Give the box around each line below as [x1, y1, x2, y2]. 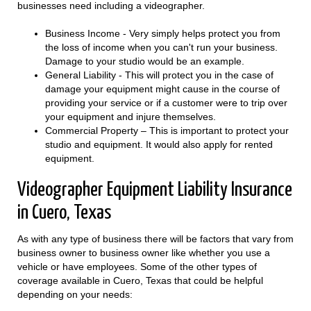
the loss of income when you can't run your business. [45, 42, 278, 53]
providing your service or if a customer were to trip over [45, 97, 287, 109]
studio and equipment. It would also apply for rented [45, 139, 273, 151]
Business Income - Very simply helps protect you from [45, 28, 280, 40]
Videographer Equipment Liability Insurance [17, 180, 292, 201]
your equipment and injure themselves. [45, 111, 216, 123]
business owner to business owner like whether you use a [17, 247, 270, 259]
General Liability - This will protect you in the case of [45, 69, 274, 81]
